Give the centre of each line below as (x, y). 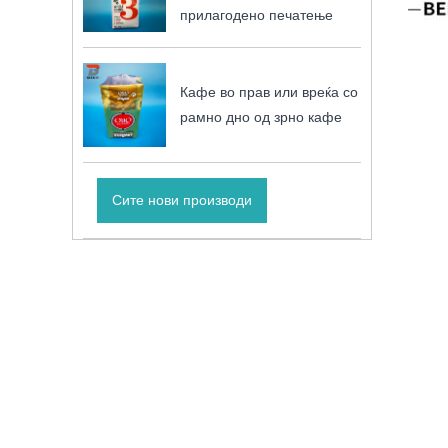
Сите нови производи (181, 199)
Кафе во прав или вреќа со (269, 91)
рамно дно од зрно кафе (261, 116)
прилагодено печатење (257, 14)
